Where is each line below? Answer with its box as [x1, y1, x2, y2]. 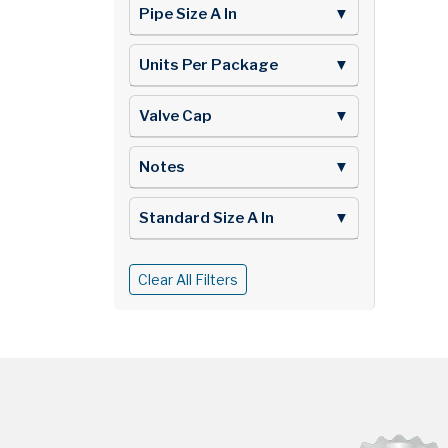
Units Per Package [139, 55, 278, 74]
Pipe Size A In [139, 4, 237, 23]
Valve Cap [139, 106, 212, 125]
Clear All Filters [138, 270, 238, 288]
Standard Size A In [139, 208, 274, 227]
